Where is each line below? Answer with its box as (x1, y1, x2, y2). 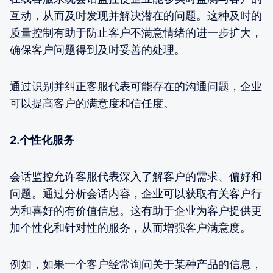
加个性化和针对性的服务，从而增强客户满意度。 (10, 221, 251, 234)
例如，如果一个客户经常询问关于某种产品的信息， (10, 257, 262, 271)
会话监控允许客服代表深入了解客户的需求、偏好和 (10, 169, 262, 183)
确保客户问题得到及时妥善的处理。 (10, 43, 185, 56)
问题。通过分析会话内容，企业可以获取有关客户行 (10, 186, 262, 200)
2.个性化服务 (10, 133, 74, 146)
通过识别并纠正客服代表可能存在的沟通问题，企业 (10, 79, 262, 93)
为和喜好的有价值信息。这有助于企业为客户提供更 (10, 204, 262, 217)
